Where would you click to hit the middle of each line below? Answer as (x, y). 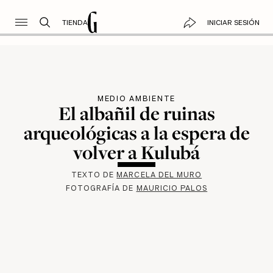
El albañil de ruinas (136, 113)
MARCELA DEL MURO (159, 175)
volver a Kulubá (136, 152)
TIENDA (75, 22)
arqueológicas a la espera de (136, 133)
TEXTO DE (94, 175)
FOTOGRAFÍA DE (101, 188)
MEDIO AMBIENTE (136, 98)
